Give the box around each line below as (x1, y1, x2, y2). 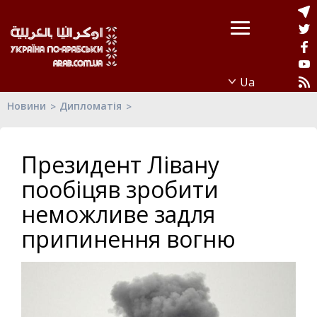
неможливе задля (21, 199, 215, 229)
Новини (7, 99, 46, 113)
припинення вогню (21, 224, 236, 254)
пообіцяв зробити (21, 174, 219, 204)
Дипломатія (59, 99, 122, 113)
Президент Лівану (21, 149, 219, 180)
